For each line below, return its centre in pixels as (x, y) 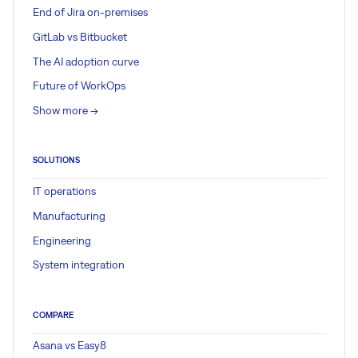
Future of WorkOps (79, 86)
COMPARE (53, 314)
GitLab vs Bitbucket (80, 36)
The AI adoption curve (86, 61)
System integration (79, 265)
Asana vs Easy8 (70, 346)
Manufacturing (69, 215)
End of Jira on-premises (90, 12)
